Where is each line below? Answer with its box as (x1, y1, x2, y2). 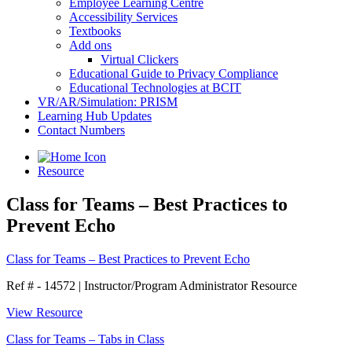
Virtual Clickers (101, 53, 178, 66)
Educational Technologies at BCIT (69, 81, 241, 94)
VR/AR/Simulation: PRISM (38, 95, 178, 108)
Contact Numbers (38, 123, 125, 137)
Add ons (69, 38, 112, 52)
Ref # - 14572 (6, 278, 79, 292)
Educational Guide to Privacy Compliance (69, 67, 278, 80)
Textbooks (69, 24, 121, 38)
